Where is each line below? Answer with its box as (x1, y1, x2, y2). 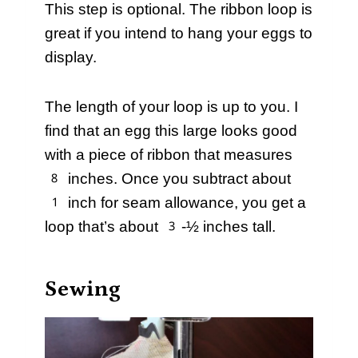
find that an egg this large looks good (45, 122, 297, 140)
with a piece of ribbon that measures (45, 146, 292, 164)
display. (45, 49, 97, 66)
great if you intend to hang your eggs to (45, 25, 312, 42)
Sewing (45, 276, 121, 303)
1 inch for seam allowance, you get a (45, 194, 306, 212)
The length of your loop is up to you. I (45, 98, 298, 116)
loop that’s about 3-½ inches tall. (45, 218, 276, 236)
